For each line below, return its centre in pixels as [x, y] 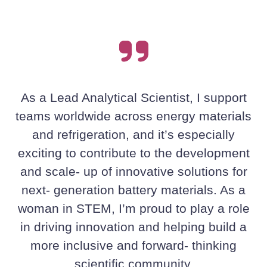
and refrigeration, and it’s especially [133, 135]
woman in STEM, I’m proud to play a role [133, 209]
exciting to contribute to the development [133, 153]
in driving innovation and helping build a [133, 227]
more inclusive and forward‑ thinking [133, 246]
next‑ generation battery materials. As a [133, 190]
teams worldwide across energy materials [133, 116]
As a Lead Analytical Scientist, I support [133, 98]
